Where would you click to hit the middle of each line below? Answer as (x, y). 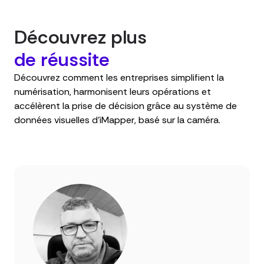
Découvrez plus (80, 37)
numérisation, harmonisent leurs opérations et (113, 92)
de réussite (62, 60)
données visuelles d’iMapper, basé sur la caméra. (117, 120)
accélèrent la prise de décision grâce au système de (126, 106)
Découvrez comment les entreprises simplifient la (119, 78)
